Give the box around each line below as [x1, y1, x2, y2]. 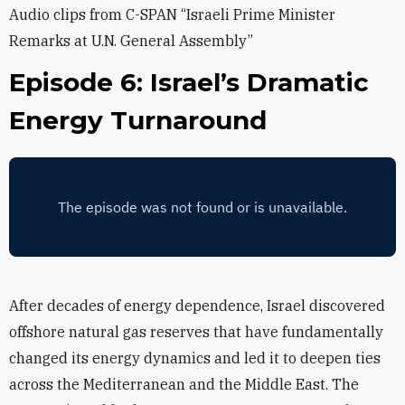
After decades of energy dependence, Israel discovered [9, 297, 385, 315]
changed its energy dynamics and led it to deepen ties [9, 349, 381, 367]
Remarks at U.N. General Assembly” [9, 32, 253, 50]
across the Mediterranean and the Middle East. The [9, 375, 359, 393]
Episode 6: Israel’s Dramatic [9, 67, 369, 98]
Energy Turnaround [9, 105, 267, 136]
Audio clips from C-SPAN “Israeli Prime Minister [9, 5, 335, 24]
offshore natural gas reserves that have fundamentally [9, 323, 383, 341]
